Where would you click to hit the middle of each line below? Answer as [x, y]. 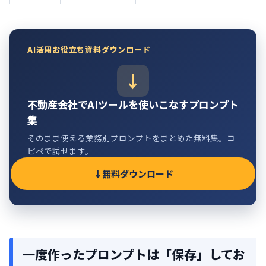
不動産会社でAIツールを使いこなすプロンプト [133, 104]
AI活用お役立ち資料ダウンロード [89, 49]
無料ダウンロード [137, 173]
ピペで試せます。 [60, 151]
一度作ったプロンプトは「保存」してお [134, 254]
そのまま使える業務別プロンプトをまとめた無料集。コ [131, 137]
